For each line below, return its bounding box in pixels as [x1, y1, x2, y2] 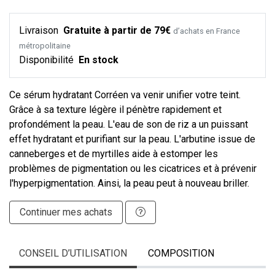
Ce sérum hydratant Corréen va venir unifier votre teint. [9, 89, 241, 101]
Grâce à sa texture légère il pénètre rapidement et [9, 104, 222, 116]
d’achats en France [173, 26, 240, 36]
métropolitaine [19, 41, 71, 51]
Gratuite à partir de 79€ [63, 25, 171, 37]
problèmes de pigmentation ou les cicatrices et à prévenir [9, 163, 257, 175]
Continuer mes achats [20, 206, 112, 219]
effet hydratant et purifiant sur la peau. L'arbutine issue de [9, 133, 255, 145]
